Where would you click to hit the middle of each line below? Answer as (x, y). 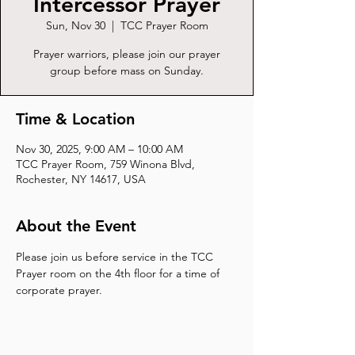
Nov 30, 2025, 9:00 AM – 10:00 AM (99, 149)
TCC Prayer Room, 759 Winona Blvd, (105, 164)
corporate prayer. (59, 290)
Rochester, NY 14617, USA (81, 179)
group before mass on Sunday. (127, 71)
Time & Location (75, 119)
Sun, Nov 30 (75, 25)
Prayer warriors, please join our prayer (127, 54)
